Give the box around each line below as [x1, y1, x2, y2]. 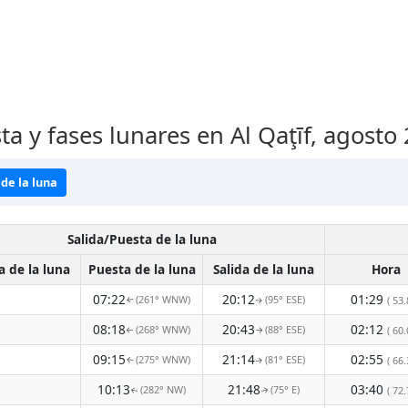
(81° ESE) [265, 352, 305, 366]
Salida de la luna [213, 260, 314, 278]
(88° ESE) [265, 322, 305, 336]
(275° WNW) [136, 352, 190, 366]
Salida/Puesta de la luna [66, 230, 217, 248]
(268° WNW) [136, 322, 190, 336]
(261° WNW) [136, 292, 190, 306]
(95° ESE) [265, 292, 305, 306]
